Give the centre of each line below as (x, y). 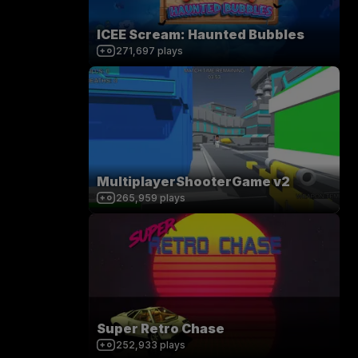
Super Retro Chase (161, 328)
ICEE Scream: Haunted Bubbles (201, 34)
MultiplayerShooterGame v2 (193, 181)
